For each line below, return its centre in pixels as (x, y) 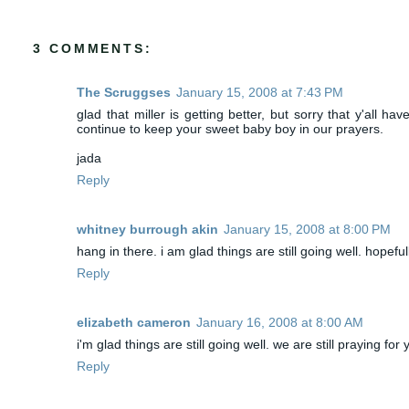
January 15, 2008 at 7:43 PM (260, 92)
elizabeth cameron (134, 323)
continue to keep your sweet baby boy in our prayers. (231, 128)
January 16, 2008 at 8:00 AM (280, 323)
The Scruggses (124, 92)
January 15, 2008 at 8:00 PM (308, 229)
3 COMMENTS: (93, 48)
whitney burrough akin (148, 229)
